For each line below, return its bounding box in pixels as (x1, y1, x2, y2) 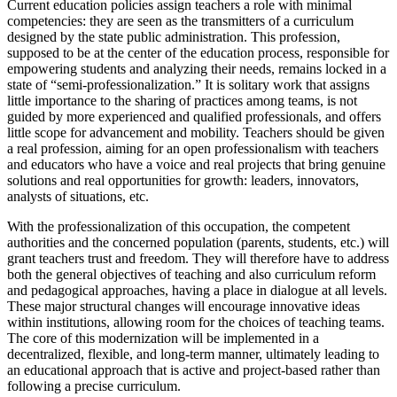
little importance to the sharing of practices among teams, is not (7, 92, 357, 108)
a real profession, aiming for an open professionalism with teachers (7, 140, 378, 156)
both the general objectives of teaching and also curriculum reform (7, 266, 376, 282)
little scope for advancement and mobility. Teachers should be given (7, 124, 385, 140)
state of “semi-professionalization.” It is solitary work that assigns (7, 76, 370, 92)
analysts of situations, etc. (7, 188, 149, 204)
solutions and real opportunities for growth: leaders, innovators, (7, 172, 359, 188)
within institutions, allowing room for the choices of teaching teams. (7, 314, 385, 330)
